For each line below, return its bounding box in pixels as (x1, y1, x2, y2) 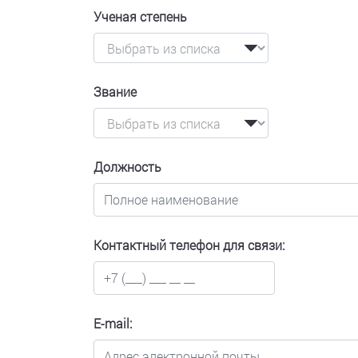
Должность (93, 158, 161, 175)
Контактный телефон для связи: (93, 237, 284, 253)
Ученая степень (93, 8, 187, 25)
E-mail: (93, 315, 132, 332)
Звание (93, 83, 137, 100)
